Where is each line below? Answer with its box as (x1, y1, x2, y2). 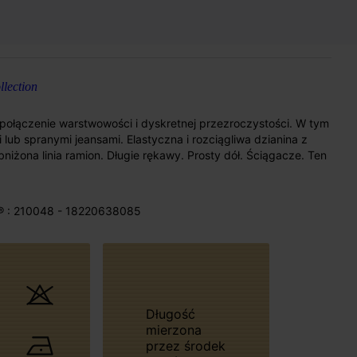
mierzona (145, 321, 202, 338)
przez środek (145, 337, 226, 354)
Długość (145, 305, 155, 322)
